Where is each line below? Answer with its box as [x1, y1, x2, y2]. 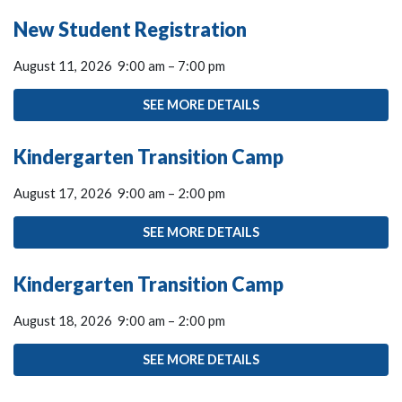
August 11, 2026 [13, 57, 112, 74]
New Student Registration [13, 18, 247, 42]
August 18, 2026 [13, 311, 112, 328]
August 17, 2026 [13, 185, 112, 202]
